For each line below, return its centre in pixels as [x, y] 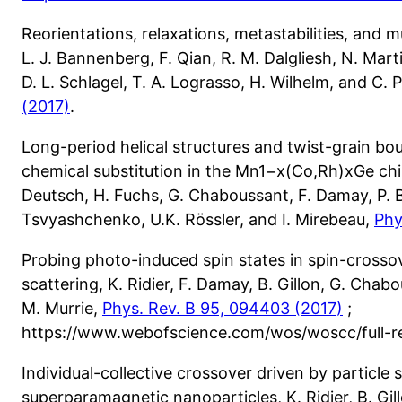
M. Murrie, [62, 309]
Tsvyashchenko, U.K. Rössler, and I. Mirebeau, [198, 220]
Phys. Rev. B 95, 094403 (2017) [223, 309]
